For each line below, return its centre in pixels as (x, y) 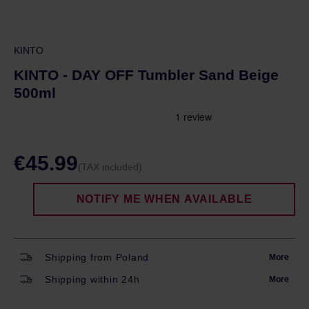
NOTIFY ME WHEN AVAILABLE (164, 199)
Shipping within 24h (92, 279)
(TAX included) (110, 167)
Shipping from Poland (97, 257)
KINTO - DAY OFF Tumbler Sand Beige (146, 75)
